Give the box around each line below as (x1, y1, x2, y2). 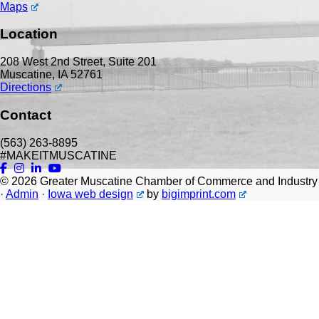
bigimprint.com (161, 187, 236, 200)
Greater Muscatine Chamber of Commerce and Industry (40, 174, 318, 187)
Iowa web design (48, 187, 133, 200)
